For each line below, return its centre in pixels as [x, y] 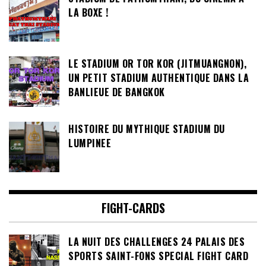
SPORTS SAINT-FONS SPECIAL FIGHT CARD [158, 256]
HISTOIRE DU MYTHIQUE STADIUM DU [147, 129]
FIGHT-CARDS [133, 208]
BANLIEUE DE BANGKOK [117, 92]
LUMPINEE [90, 143]
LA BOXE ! [88, 12]
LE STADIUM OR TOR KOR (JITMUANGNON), [157, 63]
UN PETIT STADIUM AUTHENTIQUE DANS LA [159, 77]
